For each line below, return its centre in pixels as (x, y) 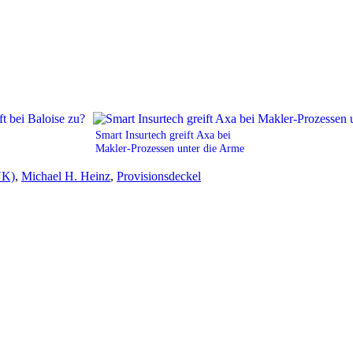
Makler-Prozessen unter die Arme (170, 148)
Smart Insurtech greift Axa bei (163, 134)
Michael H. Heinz (66, 176)
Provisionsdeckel (159, 176)
